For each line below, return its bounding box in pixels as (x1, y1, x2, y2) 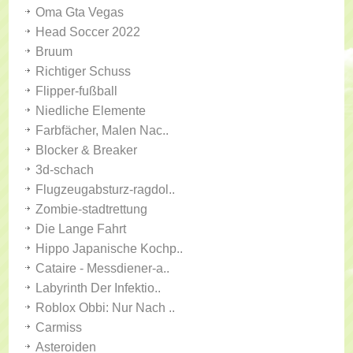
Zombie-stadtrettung (35, 203, 148, 216)
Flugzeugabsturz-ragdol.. (35, 183, 176, 196)
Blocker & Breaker (35, 143, 138, 157)
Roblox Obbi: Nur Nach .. (35, 301, 176, 314)
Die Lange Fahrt (35, 222, 127, 236)
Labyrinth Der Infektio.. (35, 281, 162, 295)
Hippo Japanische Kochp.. (35, 242, 184, 255)
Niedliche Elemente (35, 104, 147, 117)
